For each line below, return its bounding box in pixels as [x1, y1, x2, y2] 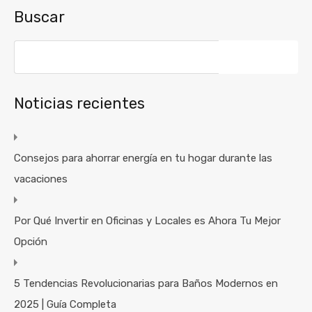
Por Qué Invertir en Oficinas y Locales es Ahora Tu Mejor [14, 214, 281, 227]
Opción [14, 235, 47, 248]
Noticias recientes [14, 94, 145, 113]
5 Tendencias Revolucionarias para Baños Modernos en [14, 277, 278, 290]
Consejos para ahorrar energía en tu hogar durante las [14, 152, 272, 164]
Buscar [14, 8, 65, 26]
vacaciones [14, 173, 68, 185]
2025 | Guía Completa [14, 298, 116, 311]
